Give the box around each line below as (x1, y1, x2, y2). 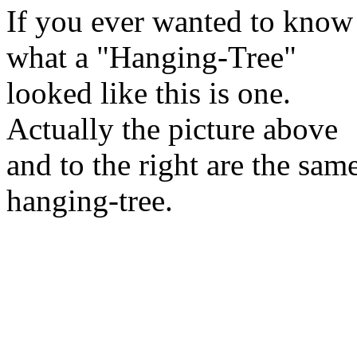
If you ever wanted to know (6, 4, 353, 38)
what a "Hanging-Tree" (6, 40, 296, 74)
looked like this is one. (6, 76, 291, 110)
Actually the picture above (6, 112, 338, 146)
